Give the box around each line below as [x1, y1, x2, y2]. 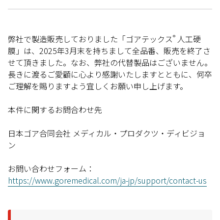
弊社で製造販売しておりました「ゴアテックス [8, 32, 173, 45]
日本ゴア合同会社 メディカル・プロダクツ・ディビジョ [8, 127, 205, 139]
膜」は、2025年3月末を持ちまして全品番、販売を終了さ [8, 44, 211, 56]
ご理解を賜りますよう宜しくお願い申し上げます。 [8, 80, 188, 92]
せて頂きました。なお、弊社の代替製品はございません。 [8, 56, 212, 68]
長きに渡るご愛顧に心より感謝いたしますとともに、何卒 [8, 68, 212, 80]
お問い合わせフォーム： [8, 162, 94, 174]
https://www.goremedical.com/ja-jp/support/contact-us [8, 174, 207, 186]
